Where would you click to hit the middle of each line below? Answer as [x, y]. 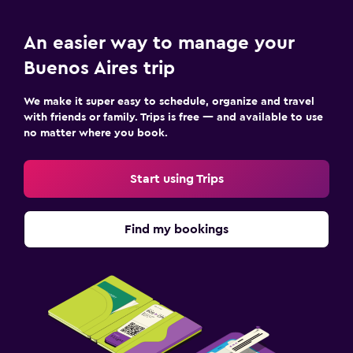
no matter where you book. [96, 133]
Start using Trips [176, 179]
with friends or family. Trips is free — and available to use [173, 117]
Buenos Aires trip [99, 69]
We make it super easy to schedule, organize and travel [169, 102]
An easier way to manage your [159, 43]
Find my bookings [176, 229]
